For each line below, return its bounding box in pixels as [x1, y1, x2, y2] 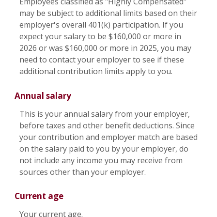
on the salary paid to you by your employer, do [19, 143, 188, 154]
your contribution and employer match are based [19, 131, 198, 142]
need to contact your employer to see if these [19, 54, 184, 65]
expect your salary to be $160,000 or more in [19, 31, 181, 42]
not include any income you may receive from [19, 155, 183, 166]
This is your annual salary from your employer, [19, 108, 190, 119]
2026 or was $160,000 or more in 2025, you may [19, 43, 191, 54]
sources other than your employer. [19, 166, 146, 177]
